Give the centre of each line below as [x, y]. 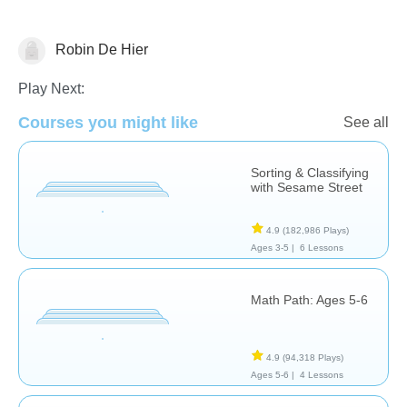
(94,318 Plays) [313, 357]
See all [366, 122]
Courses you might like [108, 122]
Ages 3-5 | [273, 247]
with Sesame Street [307, 187]
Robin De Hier [100, 49]
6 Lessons [321, 247]
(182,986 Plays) [316, 230]
